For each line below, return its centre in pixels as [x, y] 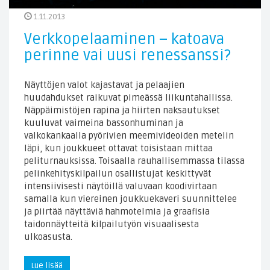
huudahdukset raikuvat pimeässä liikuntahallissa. [128, 98]
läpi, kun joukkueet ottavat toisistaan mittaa [118, 149]
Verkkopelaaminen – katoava [124, 39]
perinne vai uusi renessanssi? [127, 56]
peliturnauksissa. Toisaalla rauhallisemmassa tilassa [134, 161]
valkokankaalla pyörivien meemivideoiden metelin [129, 136]
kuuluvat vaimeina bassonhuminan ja [104, 123]
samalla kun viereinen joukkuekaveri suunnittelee [130, 199]
